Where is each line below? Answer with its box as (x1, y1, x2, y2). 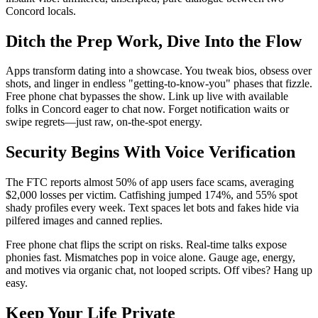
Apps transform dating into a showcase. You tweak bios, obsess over (6, 65, 312, 77)
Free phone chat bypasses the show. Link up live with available (6, 90, 288, 103)
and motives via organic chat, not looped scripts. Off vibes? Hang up (6, 264, 312, 277)
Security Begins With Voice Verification (6, 143, 295, 162)
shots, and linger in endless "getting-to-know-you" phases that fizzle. (6, 77, 312, 90)
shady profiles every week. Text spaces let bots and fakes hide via (6, 202, 299, 214)
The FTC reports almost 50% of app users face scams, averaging (6, 176, 294, 189)
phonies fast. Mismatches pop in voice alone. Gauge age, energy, (6, 251, 295, 264)
